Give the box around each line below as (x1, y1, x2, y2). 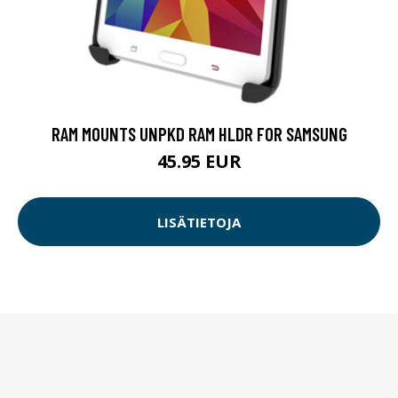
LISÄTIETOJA (157, 212, 241, 231)
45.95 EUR (156, 149, 242, 174)
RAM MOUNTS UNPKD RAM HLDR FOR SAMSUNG (51, 123, 347, 146)
